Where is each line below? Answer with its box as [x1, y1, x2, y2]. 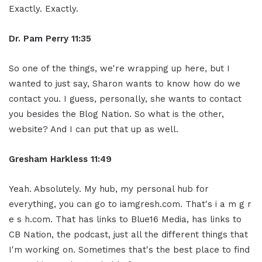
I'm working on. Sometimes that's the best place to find [9, 244, 250, 255]
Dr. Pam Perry [9, 33, 68, 44]
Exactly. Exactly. [9, 3, 78, 14]
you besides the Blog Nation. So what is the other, [9, 108, 224, 119]
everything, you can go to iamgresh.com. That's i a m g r [9, 198, 251, 209]
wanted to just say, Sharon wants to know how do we [9, 78, 240, 89]
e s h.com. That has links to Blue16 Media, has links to [9, 213, 242, 225]
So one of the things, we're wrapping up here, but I [9, 63, 230, 74]
